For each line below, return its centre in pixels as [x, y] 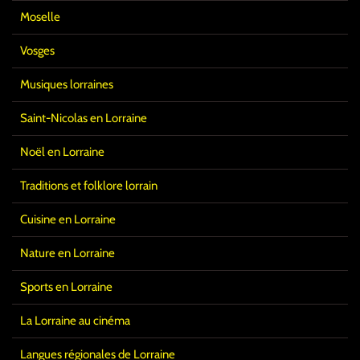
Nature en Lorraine [67, 254]
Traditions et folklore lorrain [89, 186]
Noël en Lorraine [62, 152]
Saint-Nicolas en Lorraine [84, 119]
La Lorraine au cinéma [75, 321]
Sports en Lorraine [66, 287]
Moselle [40, 17]
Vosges [37, 51]
